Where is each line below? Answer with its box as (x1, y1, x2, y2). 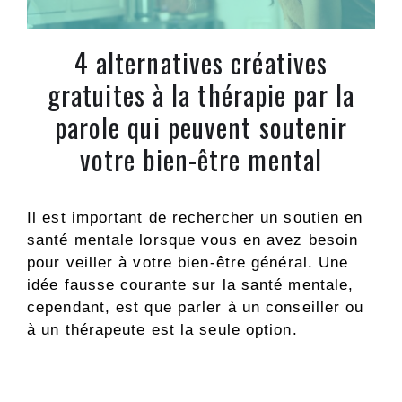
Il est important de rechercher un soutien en (27, 209, 363, 227)
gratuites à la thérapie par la (47, 74, 354, 116)
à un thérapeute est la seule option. (27, 321, 298, 339)
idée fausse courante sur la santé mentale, (27, 276, 354, 294)
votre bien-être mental (79, 139, 323, 180)
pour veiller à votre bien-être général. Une (27, 254, 349, 272)
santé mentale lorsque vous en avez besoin (27, 232, 359, 249)
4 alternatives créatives (74, 42, 328, 83)
